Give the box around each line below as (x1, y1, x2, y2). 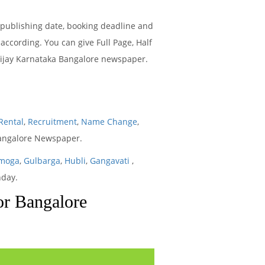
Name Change (79, 116, 137, 127)
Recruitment (28, 116, 77, 127)
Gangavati (90, 155, 132, 166)
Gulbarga (24, 155, 60, 166)
